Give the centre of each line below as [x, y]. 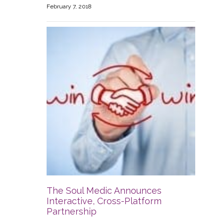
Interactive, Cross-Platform [104, 201]
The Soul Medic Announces [104, 191]
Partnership [72, 212]
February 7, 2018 [69, 7]
